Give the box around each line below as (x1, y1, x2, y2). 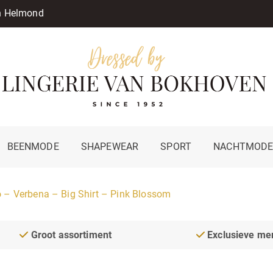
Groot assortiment (28, 229, 112, 241)
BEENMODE (7, 140, 59, 152)
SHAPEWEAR (80, 140, 139, 152)
